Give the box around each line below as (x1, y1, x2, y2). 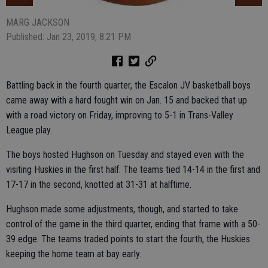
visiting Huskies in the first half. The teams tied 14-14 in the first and (6, 164, 260, 175)
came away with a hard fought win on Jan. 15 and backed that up (6, 95, 247, 106)
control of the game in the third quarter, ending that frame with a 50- (6, 218, 260, 230)
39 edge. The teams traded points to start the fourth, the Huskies (6, 233, 250, 245)
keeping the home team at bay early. (6, 248, 141, 260)
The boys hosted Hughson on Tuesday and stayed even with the (6, 149, 244, 160)
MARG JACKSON (6, 17, 69, 28)
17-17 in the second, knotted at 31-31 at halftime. (6, 179, 191, 190)
